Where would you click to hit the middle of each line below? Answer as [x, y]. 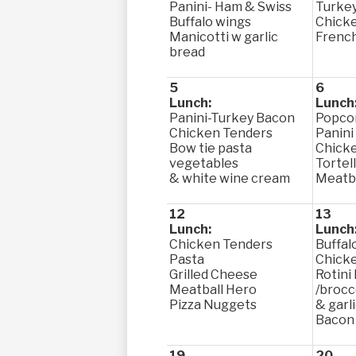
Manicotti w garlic [224, 37]
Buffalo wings [210, 22]
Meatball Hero [213, 290]
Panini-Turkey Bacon [232, 118]
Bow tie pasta [211, 148]
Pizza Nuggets [213, 305]
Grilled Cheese [213, 275]
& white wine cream [230, 178]
